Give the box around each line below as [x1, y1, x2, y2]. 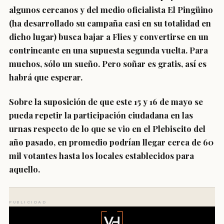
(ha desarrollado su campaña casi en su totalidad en [9, 17, 211, 28]
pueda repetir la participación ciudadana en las [9, 109, 193, 120]
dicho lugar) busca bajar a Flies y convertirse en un [9, 31, 208, 42]
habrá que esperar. [9, 71, 82, 82]
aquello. [9, 163, 40, 174]
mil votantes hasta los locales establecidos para [9, 150, 194, 161]
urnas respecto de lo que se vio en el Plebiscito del [9, 123, 205, 134]
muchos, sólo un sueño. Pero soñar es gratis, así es [9, 58, 206, 69]
